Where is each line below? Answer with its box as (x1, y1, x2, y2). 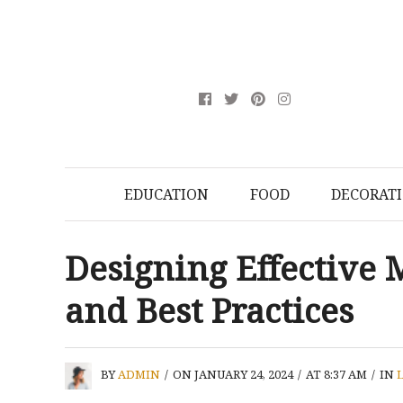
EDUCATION (123, 184, 209, 204)
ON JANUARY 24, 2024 (173, 366, 293, 382)
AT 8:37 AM (306, 366, 367, 382)
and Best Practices (65, 287, 354, 333)
